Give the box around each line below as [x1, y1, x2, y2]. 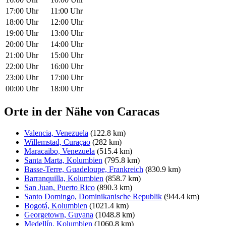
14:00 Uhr [50, 39, 83, 48]
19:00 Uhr [6, 28, 38, 37]
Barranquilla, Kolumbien [24, 174, 103, 183]
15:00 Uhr [50, 50, 83, 60]
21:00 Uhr [6, 50, 38, 60]
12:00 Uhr [50, 17, 83, 26]
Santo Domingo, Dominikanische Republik [24, 192, 162, 201]
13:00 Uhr [50, 28, 83, 37]
